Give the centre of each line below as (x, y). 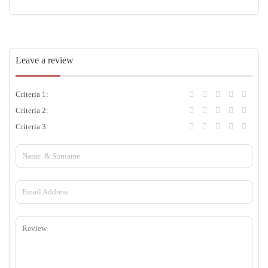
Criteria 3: (32, 127)
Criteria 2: (32, 111)
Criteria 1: (32, 95)
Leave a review (45, 60)
